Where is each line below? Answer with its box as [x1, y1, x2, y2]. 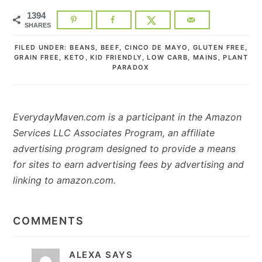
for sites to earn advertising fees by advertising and [13, 158, 244, 170]
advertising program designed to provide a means [13, 142, 236, 154]
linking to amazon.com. [13, 174, 116, 186]
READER [12, 194, 65, 209]
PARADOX [112, 63, 150, 71]
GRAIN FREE [13, 53, 60, 61]
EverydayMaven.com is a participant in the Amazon [13, 111, 242, 123]
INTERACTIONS [12, 205, 115, 220]
